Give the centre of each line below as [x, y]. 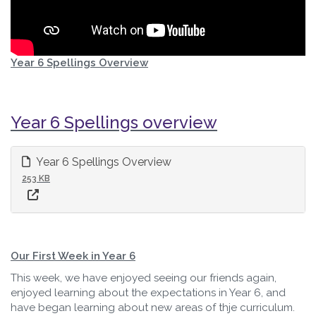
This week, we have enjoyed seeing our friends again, [144, 278]
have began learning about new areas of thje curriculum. [153, 308]
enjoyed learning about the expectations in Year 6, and [148, 293]
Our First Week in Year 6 [73, 256]
